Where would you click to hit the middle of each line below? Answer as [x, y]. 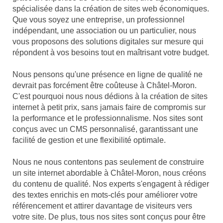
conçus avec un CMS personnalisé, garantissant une [105, 129]
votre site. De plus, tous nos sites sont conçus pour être [109, 217]
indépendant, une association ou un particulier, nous [104, 31]
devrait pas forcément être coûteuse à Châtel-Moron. [105, 86]
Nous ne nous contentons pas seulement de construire [108, 162]
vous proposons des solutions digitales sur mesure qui [108, 42]
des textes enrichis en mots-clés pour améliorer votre [105, 195]
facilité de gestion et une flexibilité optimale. [89, 140]
